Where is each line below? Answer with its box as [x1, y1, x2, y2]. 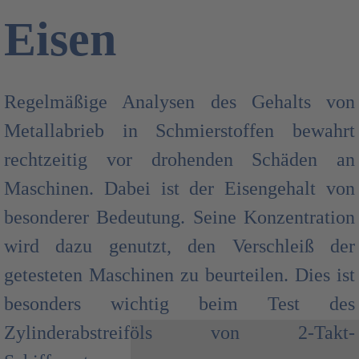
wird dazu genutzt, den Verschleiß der [4, 236, 355, 256]
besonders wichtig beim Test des [4, 293, 355, 314]
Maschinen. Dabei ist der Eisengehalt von [4, 178, 355, 199]
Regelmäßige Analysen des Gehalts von [4, 91, 355, 112]
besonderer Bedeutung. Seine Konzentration [4, 207, 355, 228]
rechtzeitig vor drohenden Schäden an [4, 149, 355, 170]
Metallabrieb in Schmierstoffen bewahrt [4, 120, 355, 141]
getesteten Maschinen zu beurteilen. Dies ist [4, 264, 355, 285]
